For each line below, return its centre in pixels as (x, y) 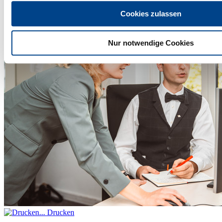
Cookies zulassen (151, 14)
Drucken (60, 212)
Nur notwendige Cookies (151, 43)
